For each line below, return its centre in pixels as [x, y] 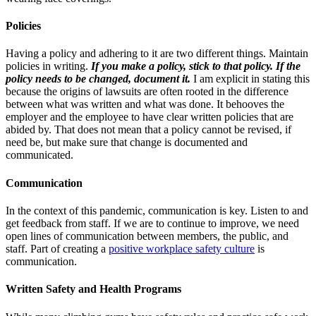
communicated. [39, 155]
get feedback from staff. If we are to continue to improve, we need [152, 223]
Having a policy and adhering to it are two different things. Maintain [157, 54]
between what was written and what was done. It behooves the [145, 104]
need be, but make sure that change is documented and [127, 142]
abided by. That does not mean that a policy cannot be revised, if [148, 130]
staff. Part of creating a [57, 249]
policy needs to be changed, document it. [98, 79]
